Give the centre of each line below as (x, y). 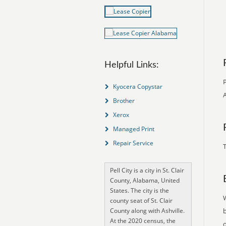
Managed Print (133, 129)
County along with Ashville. (147, 211)
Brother (124, 101)
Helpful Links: (132, 65)
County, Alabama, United (145, 180)
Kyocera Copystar (137, 87)
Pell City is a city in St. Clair (147, 170)
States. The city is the (139, 190)
